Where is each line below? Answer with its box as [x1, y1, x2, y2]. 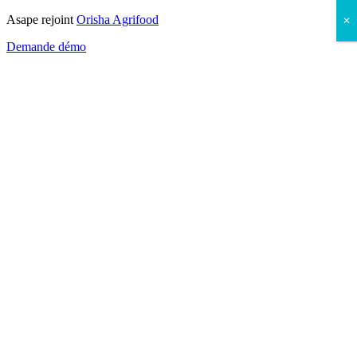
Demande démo [6, 40, 86, 53]
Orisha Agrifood [76, 13, 159, 26]
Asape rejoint [6, 13, 76, 26]
